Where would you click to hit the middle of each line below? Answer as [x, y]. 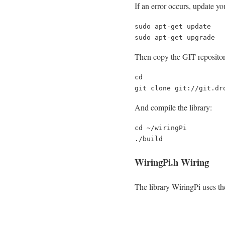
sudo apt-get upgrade [175, 38]
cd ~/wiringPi [161, 128]
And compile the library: [173, 107]
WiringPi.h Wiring [172, 162]
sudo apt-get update [173, 27]
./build [149, 139]
